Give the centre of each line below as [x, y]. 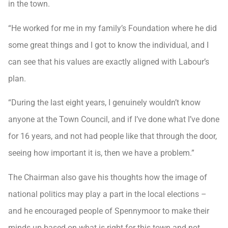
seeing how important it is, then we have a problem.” [101, 153]
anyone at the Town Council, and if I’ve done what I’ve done [114, 120]
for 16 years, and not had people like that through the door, [112, 136]
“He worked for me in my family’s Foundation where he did [112, 28]
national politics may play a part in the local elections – [107, 194]
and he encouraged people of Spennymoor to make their [109, 211]
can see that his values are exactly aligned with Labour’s [109, 62]
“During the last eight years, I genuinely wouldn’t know [104, 103]
